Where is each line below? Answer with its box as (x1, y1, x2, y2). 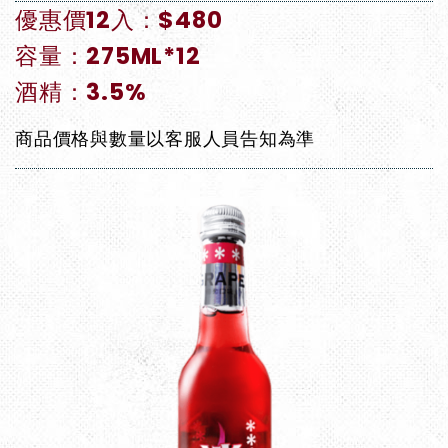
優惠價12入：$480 (15, 4, 223, 37)
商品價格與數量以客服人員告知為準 (15, 126, 315, 152)
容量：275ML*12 (15, 40, 201, 73)
